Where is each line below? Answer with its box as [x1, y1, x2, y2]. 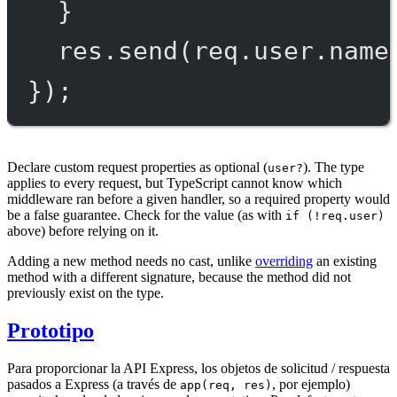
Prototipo [7, 319, 94, 343]
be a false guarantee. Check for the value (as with [7, 207, 285, 223]
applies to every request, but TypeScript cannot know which [7, 175, 342, 191]
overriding [255, 253, 313, 269]
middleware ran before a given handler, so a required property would [7, 191, 390, 207]
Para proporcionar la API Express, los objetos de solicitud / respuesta [7, 361, 390, 377]
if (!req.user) [285, 209, 385, 223]
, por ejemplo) [272, 377, 350, 393]
